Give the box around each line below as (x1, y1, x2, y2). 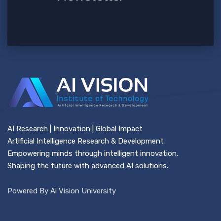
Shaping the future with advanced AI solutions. (7, 161, 168, 170)
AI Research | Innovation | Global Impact (7, 124, 143, 133)
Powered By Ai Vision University (7, 186, 116, 195)
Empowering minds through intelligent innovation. (7, 149, 178, 158)
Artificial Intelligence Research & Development (7, 137, 164, 146)
